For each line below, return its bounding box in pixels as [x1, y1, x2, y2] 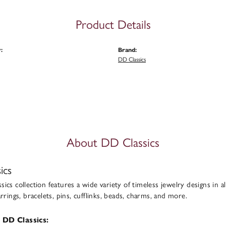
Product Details [75, 15, 151, 32]
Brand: [118, 46, 137, 53]
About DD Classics [67, 133, 159, 150]
